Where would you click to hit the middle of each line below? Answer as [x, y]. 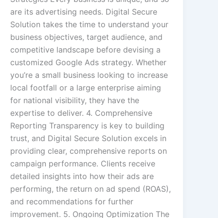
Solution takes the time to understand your [90, 25]
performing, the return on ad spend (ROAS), [91, 189]
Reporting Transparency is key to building [88, 126]
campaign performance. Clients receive [83, 164]
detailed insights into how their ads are [82, 176]
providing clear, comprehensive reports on [89, 151]
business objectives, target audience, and [87, 37]
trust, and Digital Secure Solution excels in [89, 138]
